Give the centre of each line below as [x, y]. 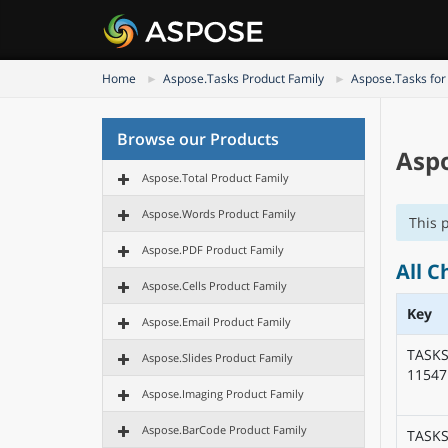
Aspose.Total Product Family [215, 177]
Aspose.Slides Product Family [217, 357]
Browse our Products [198, 139]
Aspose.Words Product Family [219, 213]
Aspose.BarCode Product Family [224, 429]
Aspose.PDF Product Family [213, 249]
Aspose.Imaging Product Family [223, 393]
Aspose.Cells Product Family [214, 285]
